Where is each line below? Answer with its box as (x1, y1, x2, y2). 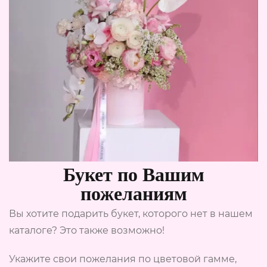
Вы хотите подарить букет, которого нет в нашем (9, 208, 253, 219)
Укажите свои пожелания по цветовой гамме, (9, 253, 237, 265)
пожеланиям (80, 179, 187, 207)
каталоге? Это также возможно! (9, 225, 164, 236)
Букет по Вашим (63, 160, 204, 188)
